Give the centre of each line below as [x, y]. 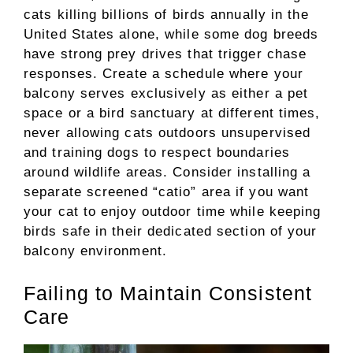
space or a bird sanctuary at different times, [172, 113]
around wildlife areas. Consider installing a [167, 172]
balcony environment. [96, 251]
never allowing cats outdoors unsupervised [167, 133]
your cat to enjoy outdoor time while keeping [173, 212]
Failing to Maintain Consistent [168, 293]
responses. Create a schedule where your [163, 74]
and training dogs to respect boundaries [157, 152]
